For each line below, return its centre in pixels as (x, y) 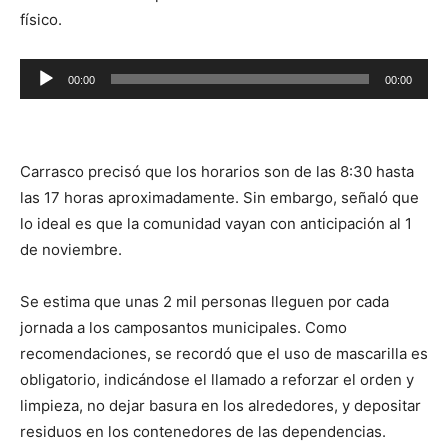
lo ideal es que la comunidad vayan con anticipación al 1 (216, 223)
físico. (41, 19)
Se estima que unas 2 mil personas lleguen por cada (204, 301)
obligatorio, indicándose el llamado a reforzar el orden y (217, 379)
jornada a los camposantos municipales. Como (183, 327)
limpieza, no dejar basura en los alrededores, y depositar (220, 405)
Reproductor (63, 70)
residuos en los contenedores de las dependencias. (203, 431)
